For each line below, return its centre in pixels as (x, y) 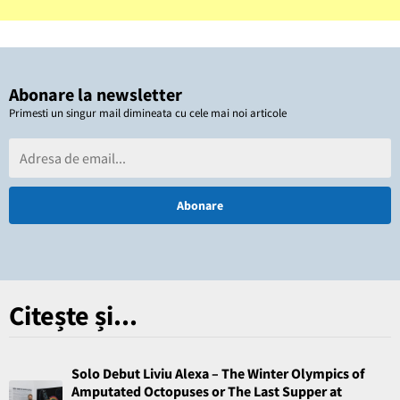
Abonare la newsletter (96, 94)
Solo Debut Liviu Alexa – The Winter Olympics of (218, 373)
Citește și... (73, 315)
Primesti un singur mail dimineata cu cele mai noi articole (148, 112)
